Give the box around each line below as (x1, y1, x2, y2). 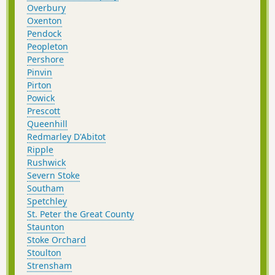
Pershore (27, 53, 64, 66)
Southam (27, 182, 64, 195)
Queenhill (27, 118, 68, 130)
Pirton (27, 79, 52, 91)
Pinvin (27, 66, 52, 79)
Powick (27, 92, 55, 104)
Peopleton (27, 41, 68, 53)
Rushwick (27, 157, 66, 169)
